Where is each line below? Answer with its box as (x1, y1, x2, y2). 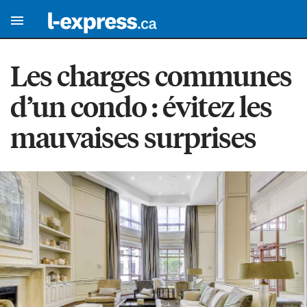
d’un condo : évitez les (10, 88, 272, 125)
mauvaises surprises (10, 119, 256, 156)
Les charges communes (10, 57, 292, 94)
